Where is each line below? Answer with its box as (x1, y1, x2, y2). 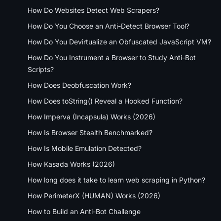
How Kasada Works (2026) (28, 159, 115, 168)
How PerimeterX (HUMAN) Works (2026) (28, 191, 160, 200)
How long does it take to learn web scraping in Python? (28, 175, 205, 184)
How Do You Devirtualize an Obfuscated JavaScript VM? (28, 37, 211, 46)
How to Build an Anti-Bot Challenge (28, 207, 141, 216)
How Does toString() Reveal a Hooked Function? (28, 96, 183, 105)
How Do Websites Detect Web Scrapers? (28, 5, 159, 14)
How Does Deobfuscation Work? (28, 80, 131, 89)
